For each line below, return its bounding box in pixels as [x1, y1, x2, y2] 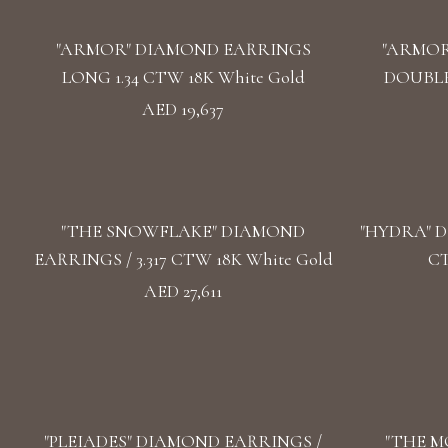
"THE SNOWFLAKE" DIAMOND [61, 220, 305, 242]
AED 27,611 [144, 280, 222, 302]
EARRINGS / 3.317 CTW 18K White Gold [33, 248, 333, 270]
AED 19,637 [142, 98, 224, 120]
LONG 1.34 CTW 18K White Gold [61, 66, 305, 88]
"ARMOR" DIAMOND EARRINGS [55, 38, 311, 60]
